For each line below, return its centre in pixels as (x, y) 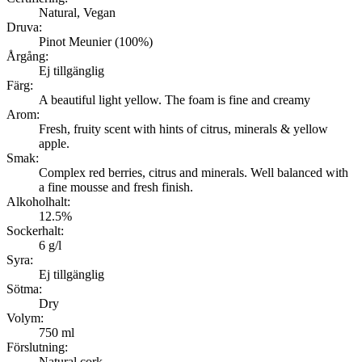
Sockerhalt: (35, 230)
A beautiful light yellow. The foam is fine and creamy (175, 99)
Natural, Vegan (77, 12)
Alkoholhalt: (38, 201)
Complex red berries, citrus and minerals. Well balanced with (194, 172)
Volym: (25, 318)
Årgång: (27, 56)
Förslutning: (37, 347)
